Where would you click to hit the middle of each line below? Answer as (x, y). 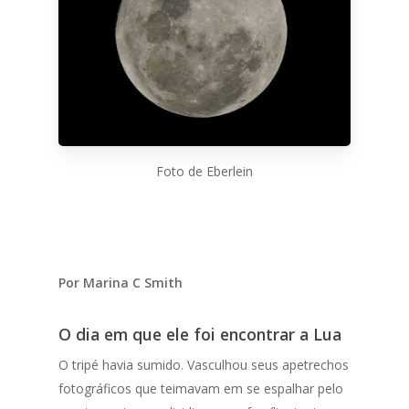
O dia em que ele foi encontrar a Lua (200, 335)
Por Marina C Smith (121, 283)
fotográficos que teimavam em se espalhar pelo (201, 389)
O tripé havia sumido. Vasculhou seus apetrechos (204, 365)
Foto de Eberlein (204, 172)
